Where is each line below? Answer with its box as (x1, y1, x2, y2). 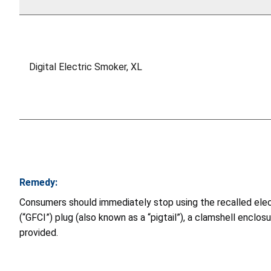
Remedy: (19, 177, 57, 189)
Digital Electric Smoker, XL (29, 61, 142, 73)
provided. (19, 227, 58, 239)
